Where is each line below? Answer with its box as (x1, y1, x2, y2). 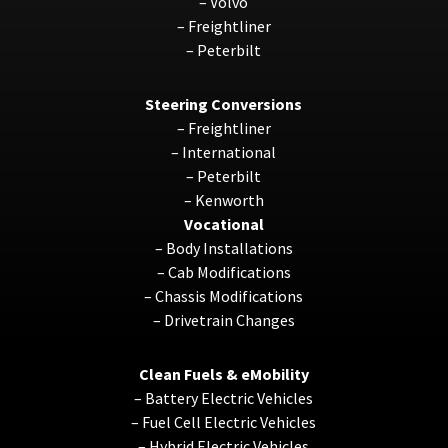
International (182, 141, 277, 162)
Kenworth (194, 189, 264, 210)
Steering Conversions (145, 93, 303, 114)
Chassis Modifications (155, 285, 304, 306)
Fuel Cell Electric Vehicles (142, 411, 317, 432)
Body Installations (165, 237, 293, 258)
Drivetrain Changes (163, 309, 295, 330)
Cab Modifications (167, 261, 291, 282)
